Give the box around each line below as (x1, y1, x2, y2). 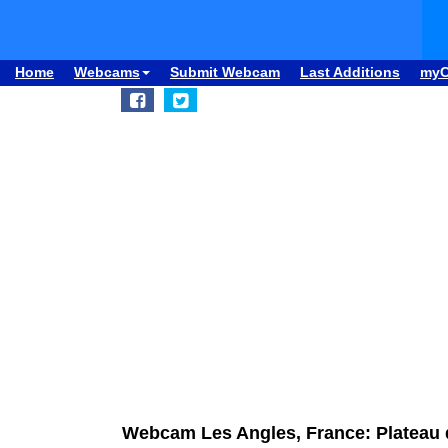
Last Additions (300, 64, 400, 80)
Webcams (74, 64, 140, 80)
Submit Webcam (170, 64, 280, 80)
